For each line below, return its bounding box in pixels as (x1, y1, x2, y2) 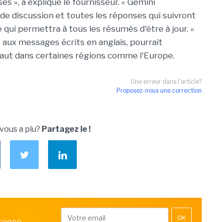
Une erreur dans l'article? (131, 78, 202, 85)
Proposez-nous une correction (116, 87, 202, 94)
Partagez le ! (42, 124, 91, 134)
